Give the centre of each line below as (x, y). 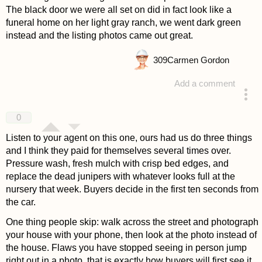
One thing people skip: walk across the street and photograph (132, 222)
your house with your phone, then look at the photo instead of (131, 235)
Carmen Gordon (198, 61)
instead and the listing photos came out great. (99, 35)
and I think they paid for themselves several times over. (118, 151)
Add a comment (205, 84)
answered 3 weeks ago (168, 107)
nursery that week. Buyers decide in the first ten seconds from (132, 189)
